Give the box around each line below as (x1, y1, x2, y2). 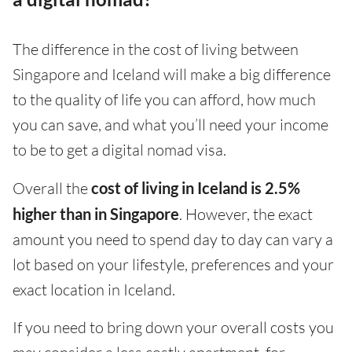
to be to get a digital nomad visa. (13, 140, 226, 160)
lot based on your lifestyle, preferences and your (13, 255, 334, 275)
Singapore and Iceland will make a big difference (13, 64, 331, 85)
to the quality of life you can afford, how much (13, 90, 316, 110)
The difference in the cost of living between (13, 39, 299, 60)
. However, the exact (179, 204, 313, 225)
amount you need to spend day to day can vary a (13, 229, 333, 250)
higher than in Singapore (13, 204, 179, 224)
